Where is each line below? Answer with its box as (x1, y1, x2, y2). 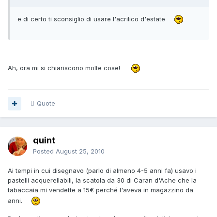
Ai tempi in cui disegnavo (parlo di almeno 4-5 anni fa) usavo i (8, 167, 197, 175)
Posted (33, 147, 56, 155)
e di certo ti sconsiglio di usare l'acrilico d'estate (17, 15, 167, 23)
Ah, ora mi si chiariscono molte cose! (8, 63, 124, 72)
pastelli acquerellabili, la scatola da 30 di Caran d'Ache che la (8, 176, 197, 185)
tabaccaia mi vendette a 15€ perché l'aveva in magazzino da (8, 186, 193, 194)
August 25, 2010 (56, 147, 105, 155)
